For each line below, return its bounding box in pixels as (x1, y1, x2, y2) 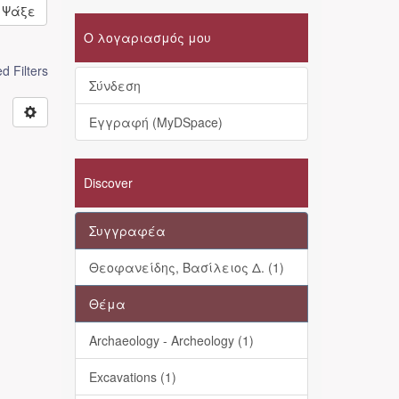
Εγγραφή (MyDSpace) (88, 113, 223, 131)
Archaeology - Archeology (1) (88, 331, 254, 349)
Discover (83, 174, 133, 191)
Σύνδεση (88, 77, 141, 94)
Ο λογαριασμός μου (83, 28, 211, 46)
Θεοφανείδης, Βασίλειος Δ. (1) (88, 258, 284, 276)
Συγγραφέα (88, 222, 166, 240)
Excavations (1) (88, 368, 176, 386)
